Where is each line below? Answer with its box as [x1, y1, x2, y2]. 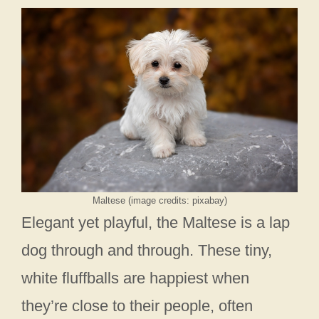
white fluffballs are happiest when [21, 268, 249, 287]
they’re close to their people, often [21, 296, 253, 315]
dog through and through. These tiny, [21, 241, 272, 259]
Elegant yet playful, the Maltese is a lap [21, 213, 290, 231]
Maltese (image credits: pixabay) [92, 194, 227, 206]
